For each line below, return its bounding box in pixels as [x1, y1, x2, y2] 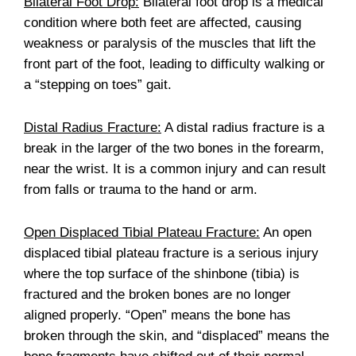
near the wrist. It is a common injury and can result [24, 161, 326, 176]
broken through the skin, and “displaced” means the [24, 327, 329, 343]
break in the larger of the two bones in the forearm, [24, 140, 324, 156]
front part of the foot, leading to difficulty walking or [24, 56, 325, 72]
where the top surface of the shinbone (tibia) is [24, 265, 300, 281]
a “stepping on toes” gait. [24, 76, 172, 92]
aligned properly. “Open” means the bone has [24, 307, 291, 323]
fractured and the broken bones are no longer [24, 286, 291, 302]
